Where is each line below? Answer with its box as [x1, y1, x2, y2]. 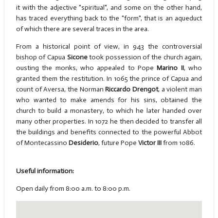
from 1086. [163, 139, 195, 147]
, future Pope [98, 139, 138, 147]
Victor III [138, 139, 163, 147]
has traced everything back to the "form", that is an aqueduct [16, 14, 202, 23]
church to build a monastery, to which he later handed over [16, 107, 202, 115]
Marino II [157, 64, 184, 73]
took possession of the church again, [87, 53, 202, 62]
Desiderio [68, 139, 98, 147]
